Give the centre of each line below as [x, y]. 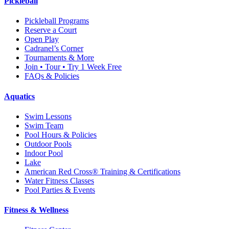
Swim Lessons [48, 116]
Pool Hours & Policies [61, 134]
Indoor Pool [44, 153]
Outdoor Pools [48, 144]
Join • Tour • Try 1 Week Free [73, 67]
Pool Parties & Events [60, 190]
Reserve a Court [51, 30]
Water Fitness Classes [59, 180]
